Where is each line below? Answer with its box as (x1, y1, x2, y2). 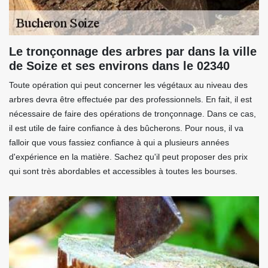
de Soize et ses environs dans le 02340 (9, 59, 230, 73)
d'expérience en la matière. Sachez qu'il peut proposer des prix (9, 152, 248, 162)
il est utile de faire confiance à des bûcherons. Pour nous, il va (9, 123, 243, 133)
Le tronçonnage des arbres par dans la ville (9, 45, 257, 59)
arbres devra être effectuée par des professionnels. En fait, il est (9, 95, 252, 105)
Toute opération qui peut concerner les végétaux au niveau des (9, 80, 248, 90)
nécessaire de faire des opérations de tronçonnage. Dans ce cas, (9, 109, 256, 119)
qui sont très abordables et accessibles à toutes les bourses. (9, 166, 237, 176)
